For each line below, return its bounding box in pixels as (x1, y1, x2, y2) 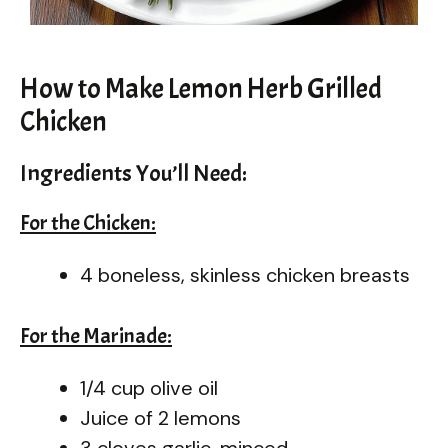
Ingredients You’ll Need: (20, 157, 247, 188)
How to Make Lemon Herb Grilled (20, 70, 382, 107)
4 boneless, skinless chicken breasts (80, 261, 410, 288)
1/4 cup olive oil (80, 374, 218, 401)
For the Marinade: (20, 321, 172, 350)
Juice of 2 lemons (80, 404, 241, 431)
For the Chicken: (20, 208, 156, 237)
